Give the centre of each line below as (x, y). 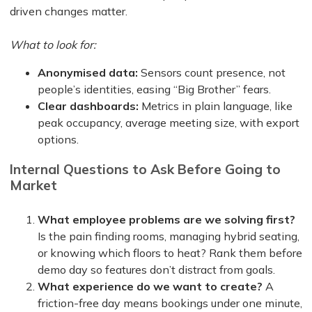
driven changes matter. (69, 11)
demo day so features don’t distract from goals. (156, 270)
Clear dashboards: (89, 106)
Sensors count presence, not (213, 72)
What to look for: (53, 44)
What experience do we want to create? (150, 287)
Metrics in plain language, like (217, 106)
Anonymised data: (89, 72)
